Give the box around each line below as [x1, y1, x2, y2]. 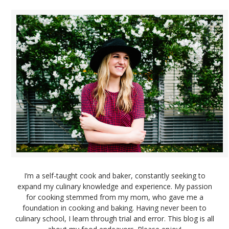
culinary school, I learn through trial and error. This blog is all [15, 213, 214, 223]
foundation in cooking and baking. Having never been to [22, 202, 207, 213]
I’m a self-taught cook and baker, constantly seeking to [24, 170, 205, 180]
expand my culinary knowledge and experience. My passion [17, 181, 212, 191]
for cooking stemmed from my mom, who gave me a [26, 192, 203, 202]
